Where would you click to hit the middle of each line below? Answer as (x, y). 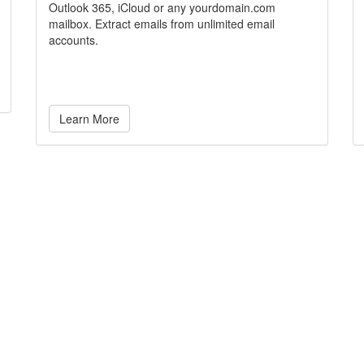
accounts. (74, 40)
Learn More (89, 119)
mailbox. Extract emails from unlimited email (162, 24)
